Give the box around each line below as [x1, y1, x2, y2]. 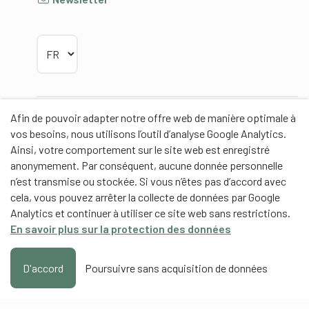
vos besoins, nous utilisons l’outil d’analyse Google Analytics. [10, 127, 286, 140]
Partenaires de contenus [37, 203, 162, 217]
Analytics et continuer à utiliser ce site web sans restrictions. [10, 206, 290, 219]
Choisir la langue [36, 34, 110, 48]
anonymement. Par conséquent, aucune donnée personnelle [10, 159, 283, 172]
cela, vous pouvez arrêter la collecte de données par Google [10, 190, 280, 203]
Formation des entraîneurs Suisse [37, 252, 208, 266]
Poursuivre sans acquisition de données [85, 261, 268, 275]
